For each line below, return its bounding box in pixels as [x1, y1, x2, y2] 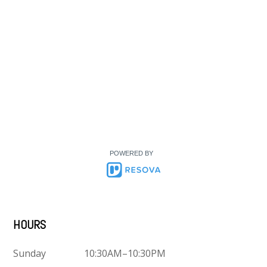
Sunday [13, 247, 46, 260]
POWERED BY [110, 150, 153, 157]
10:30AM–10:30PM [84, 247, 166, 260]
